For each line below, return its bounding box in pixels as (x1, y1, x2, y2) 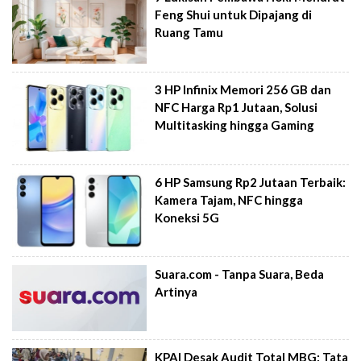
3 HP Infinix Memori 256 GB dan (155, 82, 332, 97)
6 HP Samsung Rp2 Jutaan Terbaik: (155, 174, 346, 189)
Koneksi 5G (155, 210, 220, 225)
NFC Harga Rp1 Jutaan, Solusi (155, 100, 318, 114)
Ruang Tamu (155, 25, 224, 40)
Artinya (155, 284, 198, 300)
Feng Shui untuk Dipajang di (155, 7, 313, 23)
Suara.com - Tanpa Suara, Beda (155, 267, 325, 282)
